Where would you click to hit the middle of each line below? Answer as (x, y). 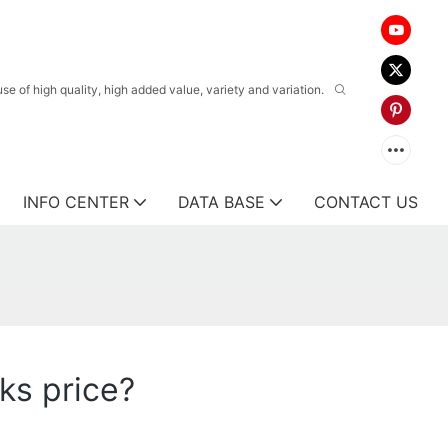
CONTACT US (366, 202)
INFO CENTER (76, 202)
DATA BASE (221, 202)
